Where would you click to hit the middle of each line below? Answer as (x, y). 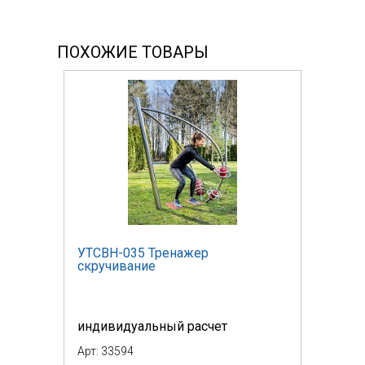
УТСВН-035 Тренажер (143, 253)
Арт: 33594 (106, 351)
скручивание (117, 266)
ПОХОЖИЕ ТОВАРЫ (133, 52)
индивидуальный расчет (152, 326)
